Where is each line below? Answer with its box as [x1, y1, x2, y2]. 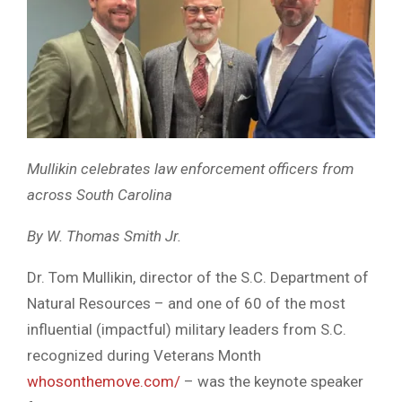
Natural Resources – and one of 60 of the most [27, 294, 345, 313]
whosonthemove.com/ [27, 372, 184, 391]
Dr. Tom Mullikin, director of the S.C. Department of [27, 268, 369, 287]
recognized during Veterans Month [27, 346, 265, 365]
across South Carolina [27, 186, 172, 205]
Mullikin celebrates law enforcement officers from [27, 160, 354, 179]
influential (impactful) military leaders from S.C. [27, 320, 346, 339]
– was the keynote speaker [184, 372, 363, 391]
